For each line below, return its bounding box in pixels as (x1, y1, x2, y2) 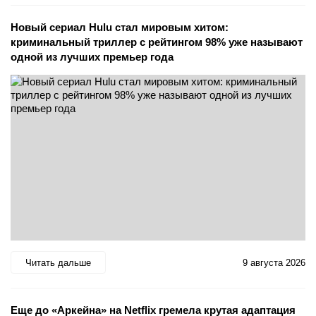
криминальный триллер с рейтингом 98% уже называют (11, 36, 303, 49)
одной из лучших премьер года (11, 51, 174, 63)
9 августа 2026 (243, 257, 305, 268)
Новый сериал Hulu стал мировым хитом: (11, 21, 229, 34)
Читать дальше (25, 257, 91, 268)
